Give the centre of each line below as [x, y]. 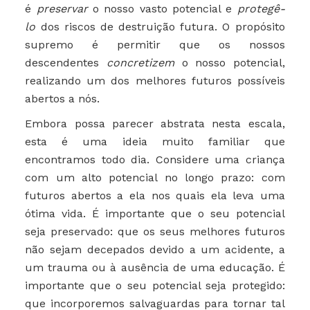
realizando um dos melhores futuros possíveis [155, 81]
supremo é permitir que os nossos [155, 45]
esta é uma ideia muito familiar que [155, 142]
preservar [62, 9]
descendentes [66, 63]
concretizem [140, 63]
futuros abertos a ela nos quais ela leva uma [155, 196]
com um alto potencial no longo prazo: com [155, 178]
